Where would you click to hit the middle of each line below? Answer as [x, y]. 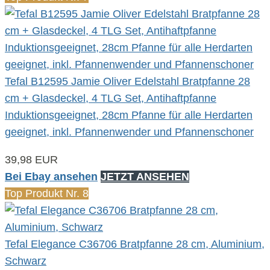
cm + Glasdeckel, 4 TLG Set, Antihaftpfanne [111, 98]
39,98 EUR [31, 159]
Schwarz [26, 261]
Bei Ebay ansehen [51, 176]
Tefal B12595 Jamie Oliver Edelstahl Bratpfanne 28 [127, 81]
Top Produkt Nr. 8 [47, 193]
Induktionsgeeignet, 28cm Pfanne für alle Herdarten [129, 115]
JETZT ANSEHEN [145, 176]
